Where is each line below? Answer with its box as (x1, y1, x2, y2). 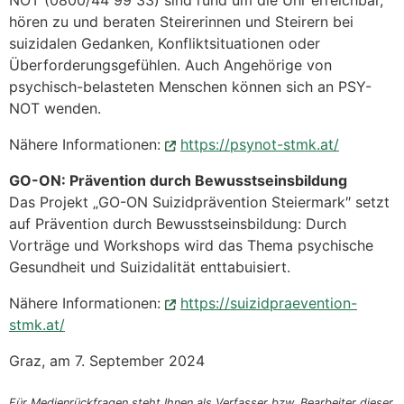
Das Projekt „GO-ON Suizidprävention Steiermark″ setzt (9, 193, 390, 212)
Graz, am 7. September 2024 (9, 352, 205, 371)
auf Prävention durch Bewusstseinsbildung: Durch (9, 215, 346, 234)
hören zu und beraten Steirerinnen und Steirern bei (9, 13, 353, 32)
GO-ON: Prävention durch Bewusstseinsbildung (9, 171, 347, 190)
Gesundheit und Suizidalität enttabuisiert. (9, 258, 290, 277)
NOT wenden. (9, 99, 101, 118)
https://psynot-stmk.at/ (180, 135, 339, 154)
